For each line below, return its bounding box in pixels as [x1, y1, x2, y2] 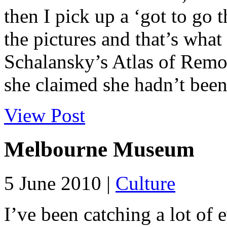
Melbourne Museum [4, 137, 195, 162]
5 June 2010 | [4, 172, 116, 195]
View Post [4, 104, 85, 127]
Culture [116, 172, 175, 195]
